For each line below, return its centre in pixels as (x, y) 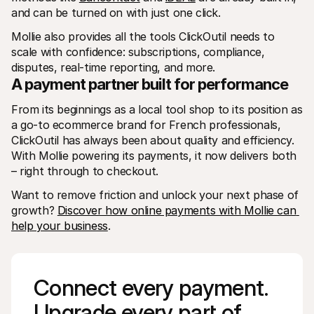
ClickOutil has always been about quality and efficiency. (153, 140)
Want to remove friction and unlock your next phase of (155, 194)
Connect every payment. (151, 287)
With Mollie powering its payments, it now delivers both (154, 155)
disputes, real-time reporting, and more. (114, 67)
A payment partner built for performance (150, 84)
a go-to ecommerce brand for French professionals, (146, 124)
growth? (34, 210)
